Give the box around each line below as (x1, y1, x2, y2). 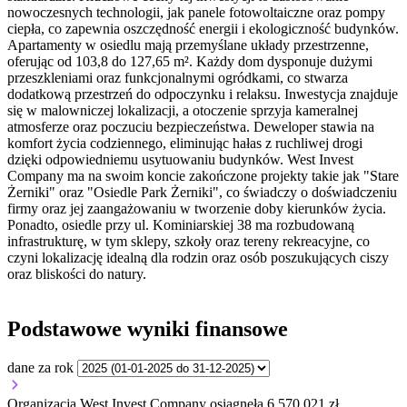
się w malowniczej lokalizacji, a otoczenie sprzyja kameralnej (7, 103, 358, 119)
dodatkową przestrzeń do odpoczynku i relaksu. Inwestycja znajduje (7, 86, 398, 103)
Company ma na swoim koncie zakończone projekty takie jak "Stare (7, 168, 399, 184)
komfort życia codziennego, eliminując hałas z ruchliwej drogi (7, 135, 362, 152)
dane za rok (7, 360, 74, 376)
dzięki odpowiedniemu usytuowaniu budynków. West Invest (7, 152, 353, 168)
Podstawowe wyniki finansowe (7, 317, 288, 342)
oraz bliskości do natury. (7, 266, 146, 283)
